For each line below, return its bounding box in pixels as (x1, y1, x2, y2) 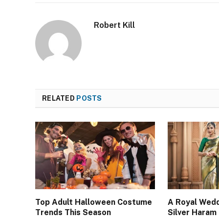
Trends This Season (35, 208, 111, 218)
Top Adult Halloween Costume (35, 197, 152, 207)
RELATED (42, 94, 77, 103)
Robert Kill (94, 20, 135, 30)
